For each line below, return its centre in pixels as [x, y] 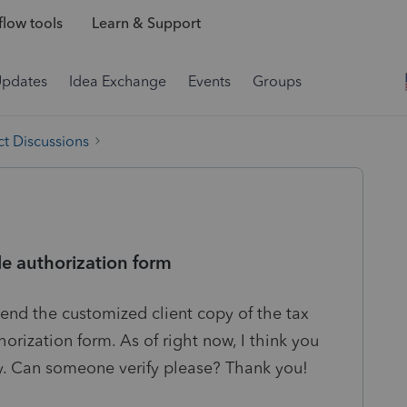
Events [209, 81]
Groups [277, 81]
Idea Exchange [118, 81]
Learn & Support [146, 24]
